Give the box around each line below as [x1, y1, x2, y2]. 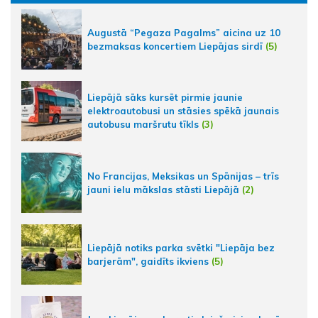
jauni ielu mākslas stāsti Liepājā [87, 183, 239, 195]
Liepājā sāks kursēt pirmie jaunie [87, 92, 243, 104]
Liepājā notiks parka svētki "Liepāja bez [87, 241, 275, 253]
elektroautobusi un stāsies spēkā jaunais [87, 105, 279, 117]
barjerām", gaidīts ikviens [87, 255, 209, 267]
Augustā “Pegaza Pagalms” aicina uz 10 [87, 26, 280, 38]
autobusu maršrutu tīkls [87, 119, 199, 131]
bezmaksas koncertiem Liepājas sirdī [87, 40, 263, 52]
